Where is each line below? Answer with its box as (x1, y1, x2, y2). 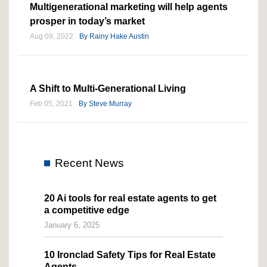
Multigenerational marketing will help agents (30, 1, 228, 12)
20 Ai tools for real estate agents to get (44, 193, 216, 203)
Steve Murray (89, 99, 132, 108)
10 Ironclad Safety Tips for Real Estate (44, 249, 216, 260)
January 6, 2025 (44, 220, 100, 229)
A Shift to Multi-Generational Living (30, 83, 188, 94)
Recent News (55, 156, 124, 169)
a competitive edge (44, 204, 129, 215)
